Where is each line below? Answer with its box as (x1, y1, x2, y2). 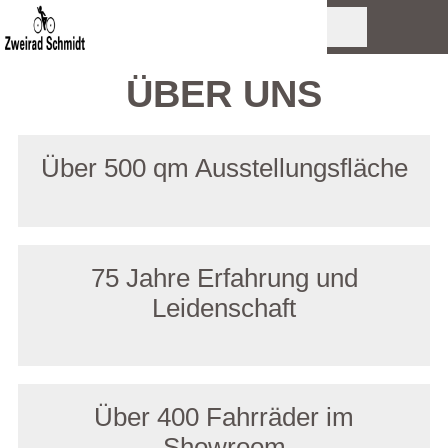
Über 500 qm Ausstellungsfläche (40, 154, 408, 182)
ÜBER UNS (126, 73, 322, 115)
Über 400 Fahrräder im (94, 403, 354, 432)
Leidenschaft (152, 293, 296, 322)
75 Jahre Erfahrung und (90, 263, 358, 292)
